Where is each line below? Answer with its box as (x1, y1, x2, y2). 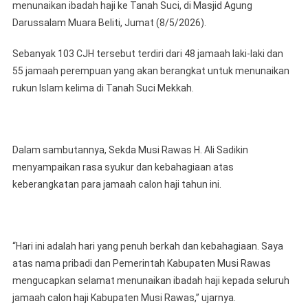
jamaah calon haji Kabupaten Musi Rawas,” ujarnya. (12, 291, 236, 303)
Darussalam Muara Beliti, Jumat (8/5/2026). (12, 16, 206, 28)
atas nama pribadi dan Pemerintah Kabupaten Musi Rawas (12, 257, 271, 269)
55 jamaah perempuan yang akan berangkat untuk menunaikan (12, 65, 289, 76)
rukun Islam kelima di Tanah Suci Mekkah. (12, 82, 194, 93)
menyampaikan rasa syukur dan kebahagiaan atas (12, 161, 234, 173)
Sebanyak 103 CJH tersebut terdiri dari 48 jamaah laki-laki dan (12, 47, 283, 59)
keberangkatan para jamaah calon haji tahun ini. (12, 178, 221, 190)
